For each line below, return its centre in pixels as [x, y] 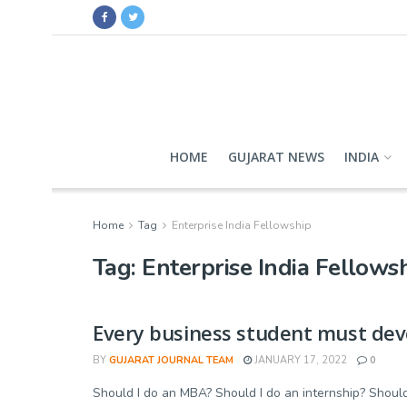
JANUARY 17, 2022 [299, 360]
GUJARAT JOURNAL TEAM [171, 360]
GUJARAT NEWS [276, 157]
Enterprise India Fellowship [242, 225]
